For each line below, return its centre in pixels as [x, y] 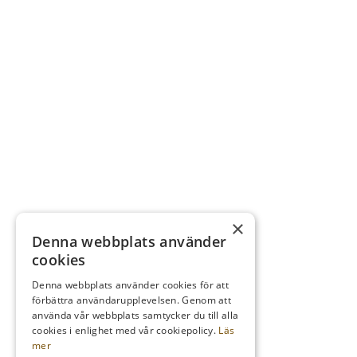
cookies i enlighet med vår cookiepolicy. [126, 330]
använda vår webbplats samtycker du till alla [135, 315]
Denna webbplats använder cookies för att [131, 285]
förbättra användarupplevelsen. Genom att [132, 300]
